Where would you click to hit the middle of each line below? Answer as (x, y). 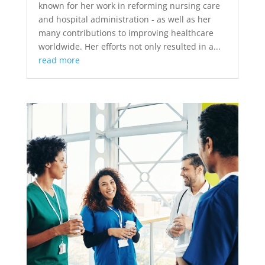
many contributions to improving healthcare (126, 33)
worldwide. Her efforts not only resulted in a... (129, 47)
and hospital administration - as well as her (125, 20)
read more (59, 60)
